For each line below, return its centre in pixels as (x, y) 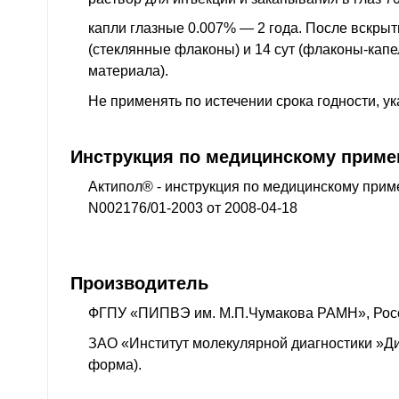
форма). (115, 364)
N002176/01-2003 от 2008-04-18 (193, 208)
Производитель (139, 282)
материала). (128, 71)
